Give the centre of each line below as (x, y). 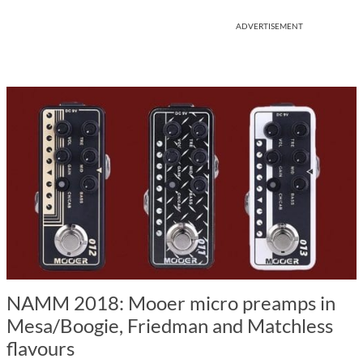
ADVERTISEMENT (269, 26)
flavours (41, 348)
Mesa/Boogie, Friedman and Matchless (170, 325)
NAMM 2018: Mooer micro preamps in (171, 303)
